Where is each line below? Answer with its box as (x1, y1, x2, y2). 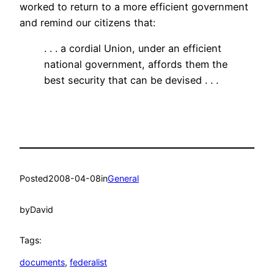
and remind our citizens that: (20, 17, 155, 29)
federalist (70, 257, 107, 268)
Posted (20, 173, 48, 184)
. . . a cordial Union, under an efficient (44, 42, 221, 55)
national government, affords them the (44, 58, 228, 71)
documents (20, 257, 65, 268)
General (108, 173, 139, 184)
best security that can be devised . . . (44, 74, 218, 87)
